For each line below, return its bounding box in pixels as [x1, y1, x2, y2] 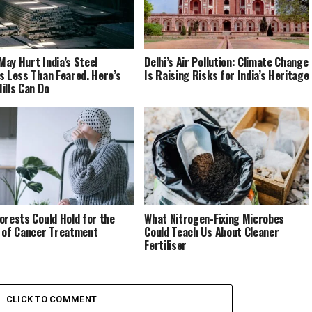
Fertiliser [144, 237, 187, 254]
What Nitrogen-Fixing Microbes [144, 210, 285, 228]
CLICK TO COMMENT [6, 294, 97, 305]
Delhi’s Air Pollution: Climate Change [144, 54, 309, 71]
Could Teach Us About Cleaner [144, 224, 279, 241]
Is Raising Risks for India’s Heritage [144, 67, 309, 84]
